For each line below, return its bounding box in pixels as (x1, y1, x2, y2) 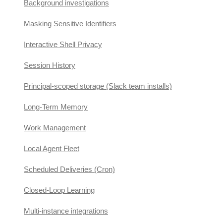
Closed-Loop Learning (24, 186, 95, 194)
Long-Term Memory (24, 103, 88, 111)
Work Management (24, 123, 86, 132)
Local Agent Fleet (24, 144, 79, 153)
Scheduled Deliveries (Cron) (24, 165, 115, 173)
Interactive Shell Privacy (24, 40, 102, 49)
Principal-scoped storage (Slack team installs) (24, 82, 172, 90)
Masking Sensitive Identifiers (24, 19, 116, 28)
